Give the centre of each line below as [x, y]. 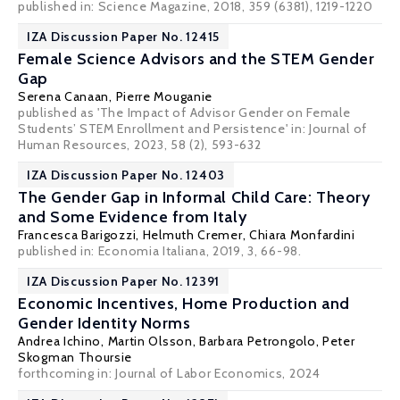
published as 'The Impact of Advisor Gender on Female [184, 112]
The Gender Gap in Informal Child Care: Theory [194, 197]
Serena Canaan [64, 96]
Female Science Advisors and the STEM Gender [196, 59]
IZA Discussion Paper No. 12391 [123, 281]
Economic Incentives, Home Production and [184, 304]
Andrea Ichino [60, 341]
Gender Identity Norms [104, 323]
